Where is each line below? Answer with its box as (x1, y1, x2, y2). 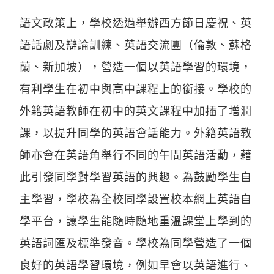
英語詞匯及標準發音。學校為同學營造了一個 (20, 235, 252, 250)
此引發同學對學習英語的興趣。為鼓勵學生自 (20, 169, 252, 184)
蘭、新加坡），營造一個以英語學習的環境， (20, 59, 252, 74)
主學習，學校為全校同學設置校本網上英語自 (20, 191, 252, 206)
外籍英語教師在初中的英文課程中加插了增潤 (20, 103, 252, 118)
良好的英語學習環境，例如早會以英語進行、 (20, 257, 252, 272)
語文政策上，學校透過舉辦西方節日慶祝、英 (20, 15, 252, 30)
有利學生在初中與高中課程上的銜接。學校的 (20, 81, 252, 96)
